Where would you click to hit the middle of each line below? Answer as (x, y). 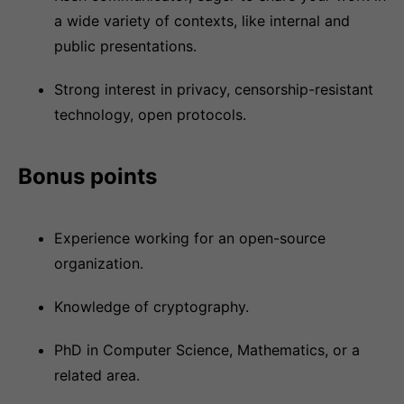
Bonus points (87, 176)
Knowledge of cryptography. (151, 307)
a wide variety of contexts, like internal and (202, 21)
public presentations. (125, 46)
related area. (97, 375)
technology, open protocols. (150, 115)
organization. (99, 263)
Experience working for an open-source (190, 238)
